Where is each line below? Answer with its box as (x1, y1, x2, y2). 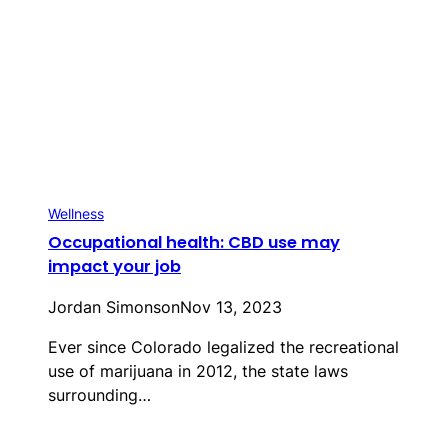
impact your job (48, 255, 181, 279)
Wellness (48, 205, 104, 223)
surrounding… (48, 385, 151, 406)
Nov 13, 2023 (180, 297, 282, 318)
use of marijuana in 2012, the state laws (48, 361, 348, 382)
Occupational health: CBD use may (48, 231, 340, 255)
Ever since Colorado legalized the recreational (48, 337, 399, 358)
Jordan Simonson (48, 297, 180, 318)
